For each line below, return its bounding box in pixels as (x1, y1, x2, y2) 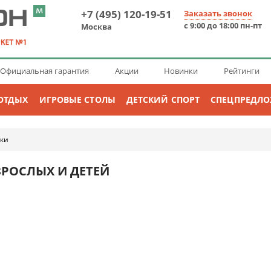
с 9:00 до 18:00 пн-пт (184, 20, 262, 31)
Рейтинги (223, 65, 260, 76)
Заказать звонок (184, 8, 252, 19)
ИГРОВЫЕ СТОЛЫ (39, 94, 116, 105)
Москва (81, 21, 112, 32)
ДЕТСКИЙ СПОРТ (126, 94, 200, 105)
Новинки (164, 65, 198, 76)
